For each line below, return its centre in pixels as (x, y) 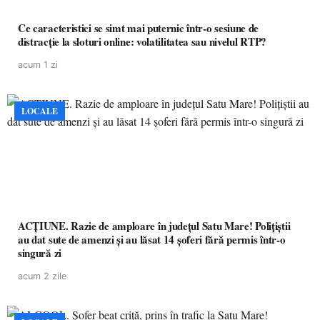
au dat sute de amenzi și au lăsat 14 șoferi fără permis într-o (152, 239)
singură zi (40, 253)
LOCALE (40, 111)
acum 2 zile (42, 276)
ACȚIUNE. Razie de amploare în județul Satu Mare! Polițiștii (154, 226)
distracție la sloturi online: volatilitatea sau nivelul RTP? (142, 41)
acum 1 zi (38, 65)
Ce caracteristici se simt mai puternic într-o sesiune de (139, 28)
